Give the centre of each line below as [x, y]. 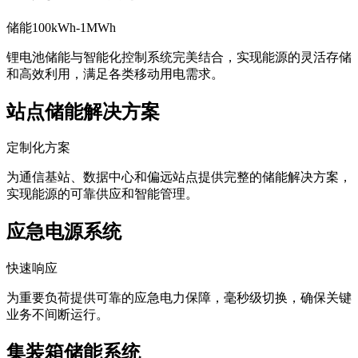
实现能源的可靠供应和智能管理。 [102, 194]
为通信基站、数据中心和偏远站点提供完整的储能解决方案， [179, 177]
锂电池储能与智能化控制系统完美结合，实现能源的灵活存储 [179, 57]
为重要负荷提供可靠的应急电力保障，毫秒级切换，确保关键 [179, 298]
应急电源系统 [64, 232]
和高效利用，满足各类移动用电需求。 [115, 74]
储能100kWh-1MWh [61, 27]
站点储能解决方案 [83, 111]
